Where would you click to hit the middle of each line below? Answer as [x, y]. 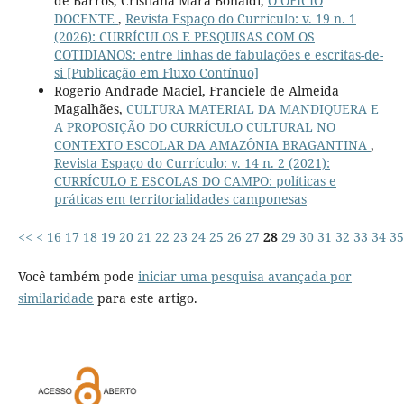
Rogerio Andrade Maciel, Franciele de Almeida [196, 91]
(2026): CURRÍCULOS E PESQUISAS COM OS [184, 37]
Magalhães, [90, 109]
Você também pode [78, 277]
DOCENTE [86, 19]
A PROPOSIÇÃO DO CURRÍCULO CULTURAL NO [194, 127]
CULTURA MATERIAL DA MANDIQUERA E [252, 109]
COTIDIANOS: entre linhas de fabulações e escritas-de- [218, 55]
